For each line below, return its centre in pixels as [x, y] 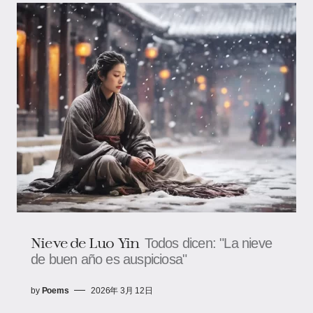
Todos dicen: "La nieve [208, 243]
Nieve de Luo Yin [85, 242]
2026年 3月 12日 [122, 290]
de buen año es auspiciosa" [109, 259]
